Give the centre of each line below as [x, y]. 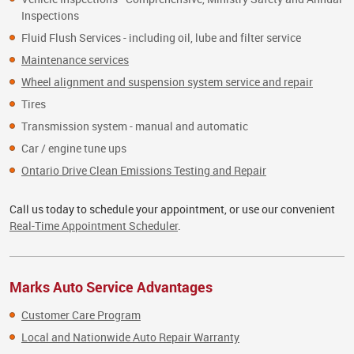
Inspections [50, 15]
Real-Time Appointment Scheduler [94, 225]
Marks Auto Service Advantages [111, 286]
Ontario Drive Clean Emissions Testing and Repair [144, 170]
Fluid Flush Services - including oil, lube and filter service [161, 37]
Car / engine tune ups [74, 148]
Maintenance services [75, 59]
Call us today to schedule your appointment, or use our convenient [172, 209]
